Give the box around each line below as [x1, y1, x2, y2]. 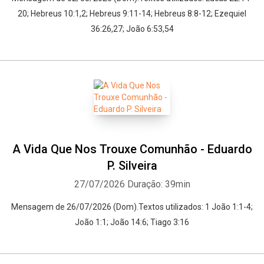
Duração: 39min [127, 179, 190, 190]
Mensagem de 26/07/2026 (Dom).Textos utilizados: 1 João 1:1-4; [11, 202, 253, 212]
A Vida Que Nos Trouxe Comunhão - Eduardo [12, 142, 252, 156]
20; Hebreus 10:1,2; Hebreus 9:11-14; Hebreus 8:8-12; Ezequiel [18, 9, 246, 18]
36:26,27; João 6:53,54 [90, 24, 174, 34]
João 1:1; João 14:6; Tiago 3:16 [75, 217, 189, 227]
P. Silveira [107, 159, 157, 173]
